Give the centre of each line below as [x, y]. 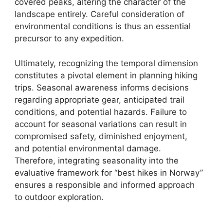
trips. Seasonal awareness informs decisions [102, 87]
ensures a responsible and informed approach [105, 185]
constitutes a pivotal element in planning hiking [106, 75]
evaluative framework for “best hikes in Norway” [109, 173]
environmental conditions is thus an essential [103, 27]
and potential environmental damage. [88, 148]
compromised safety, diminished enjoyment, [101, 136]
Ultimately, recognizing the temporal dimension [106, 63]
